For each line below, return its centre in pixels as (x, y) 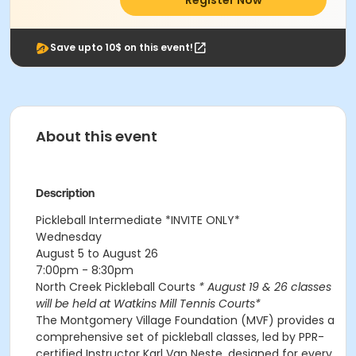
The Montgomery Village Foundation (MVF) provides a (185, 320)
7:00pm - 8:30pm (85, 270)
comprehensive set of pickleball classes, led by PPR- (180, 337)
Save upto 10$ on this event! (122, 47)
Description (65, 193)
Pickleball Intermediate (101, 220)
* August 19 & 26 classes (265, 287)
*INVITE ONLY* (203, 220)
